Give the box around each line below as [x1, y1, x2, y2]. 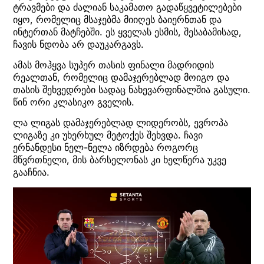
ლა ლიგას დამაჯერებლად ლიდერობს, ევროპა [13, 117, 228, 129]
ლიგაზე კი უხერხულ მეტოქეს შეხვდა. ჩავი [13, 129, 203, 141]
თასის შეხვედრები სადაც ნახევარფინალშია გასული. [13, 84, 250, 96]
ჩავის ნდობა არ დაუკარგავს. [13, 38, 144, 50]
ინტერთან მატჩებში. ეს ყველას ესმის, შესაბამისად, [13, 25, 242, 38]
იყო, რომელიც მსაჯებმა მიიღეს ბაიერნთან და [13, 13, 222, 25]
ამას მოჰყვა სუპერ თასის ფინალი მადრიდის [13, 59, 214, 71]
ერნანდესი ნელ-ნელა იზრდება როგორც [13, 141, 198, 154]
